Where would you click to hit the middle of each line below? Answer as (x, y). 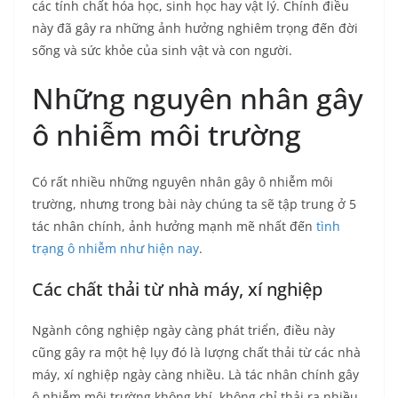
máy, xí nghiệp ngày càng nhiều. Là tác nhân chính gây (195, 375)
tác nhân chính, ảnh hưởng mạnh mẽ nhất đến (174, 227)
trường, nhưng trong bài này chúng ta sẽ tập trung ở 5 (194, 204)
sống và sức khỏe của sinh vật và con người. (162, 51)
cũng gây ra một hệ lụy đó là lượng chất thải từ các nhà (196, 353)
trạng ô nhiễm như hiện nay (115, 249)
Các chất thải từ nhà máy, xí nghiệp (177, 290)
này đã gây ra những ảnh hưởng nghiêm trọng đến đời (195, 28)
